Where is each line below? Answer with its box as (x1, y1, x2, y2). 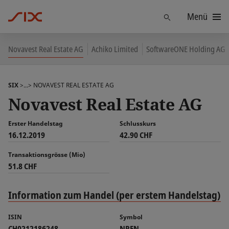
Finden (170, 10, 192, 21)
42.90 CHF (120, 129, 152, 141)
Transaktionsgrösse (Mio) (8, 150, 85, 159)
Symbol (120, 213, 143, 221)
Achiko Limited (91, 43, 138, 54)
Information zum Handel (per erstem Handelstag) (8, 188, 220, 202)
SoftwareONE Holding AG (146, 43, 225, 54)
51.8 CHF (8, 161, 37, 172)
